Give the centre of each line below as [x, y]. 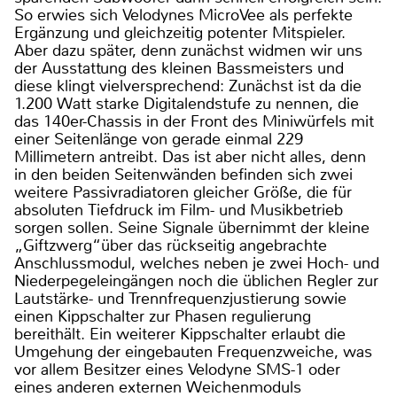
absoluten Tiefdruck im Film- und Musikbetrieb [179, 210]
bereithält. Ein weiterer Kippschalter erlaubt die [180, 335]
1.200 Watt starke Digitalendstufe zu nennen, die [187, 104]
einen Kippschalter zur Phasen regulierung [163, 317]
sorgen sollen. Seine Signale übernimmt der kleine [192, 228]
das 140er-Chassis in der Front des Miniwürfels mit [194, 122]
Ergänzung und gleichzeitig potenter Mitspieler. [180, 33]
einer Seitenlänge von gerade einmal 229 [159, 140]
